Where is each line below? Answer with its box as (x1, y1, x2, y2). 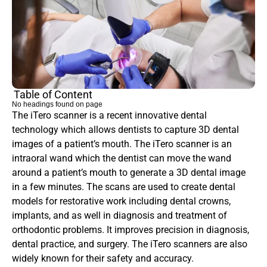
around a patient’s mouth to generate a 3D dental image (12, 167, 246, 178)
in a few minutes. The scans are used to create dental (12, 181, 235, 193)
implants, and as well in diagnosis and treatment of (12, 210, 227, 221)
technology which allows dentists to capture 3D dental (12, 124, 239, 135)
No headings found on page (12, 100, 103, 108)
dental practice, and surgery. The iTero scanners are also (12, 238, 247, 250)
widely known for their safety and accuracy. (12, 253, 194, 264)
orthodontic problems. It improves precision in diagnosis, (12, 224, 249, 235)
